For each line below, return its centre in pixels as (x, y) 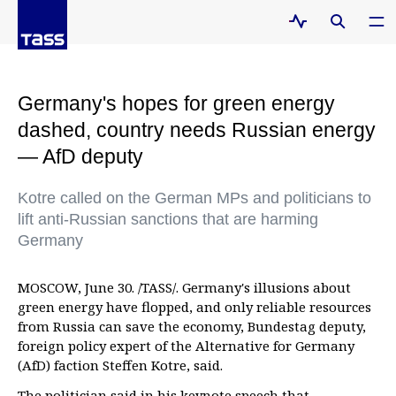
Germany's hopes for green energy (176, 103)
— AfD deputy (80, 156)
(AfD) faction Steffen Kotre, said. (120, 365)
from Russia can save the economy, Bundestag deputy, (192, 326)
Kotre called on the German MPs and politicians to (194, 198)
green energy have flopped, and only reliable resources (194, 307)
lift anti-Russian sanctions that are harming (168, 219)
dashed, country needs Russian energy (197, 130)
